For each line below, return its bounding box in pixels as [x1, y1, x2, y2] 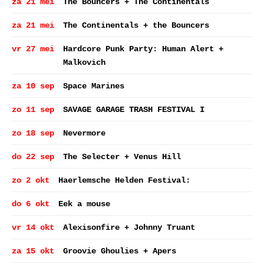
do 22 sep [12, 152, 54, 161]
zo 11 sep [12, 105, 54, 114]
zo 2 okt [12, 176, 49, 185]
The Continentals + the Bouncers [63, 21, 209, 30]
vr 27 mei [12, 44, 54, 54]
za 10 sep [12, 81, 54, 91]
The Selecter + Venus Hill [63, 152, 181, 161]
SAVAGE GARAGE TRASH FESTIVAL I [63, 105, 204, 114]
